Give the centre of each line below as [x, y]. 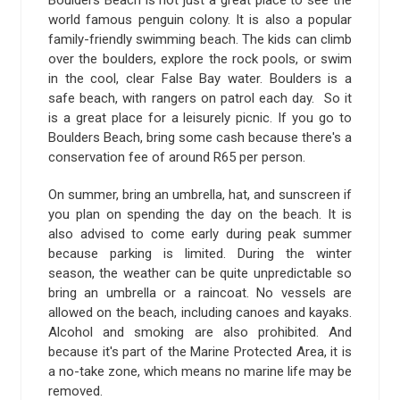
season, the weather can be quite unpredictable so [200, 273]
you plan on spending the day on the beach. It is [200, 214]
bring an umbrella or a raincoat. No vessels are [200, 292]
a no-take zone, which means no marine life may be [200, 371]
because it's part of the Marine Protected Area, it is [200, 351]
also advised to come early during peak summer [200, 233]
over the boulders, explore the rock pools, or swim [200, 58]
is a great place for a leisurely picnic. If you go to [200, 117]
